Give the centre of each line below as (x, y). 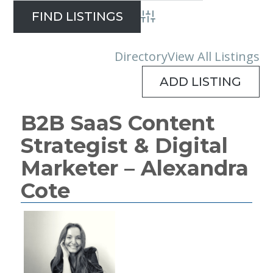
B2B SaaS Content (118, 123)
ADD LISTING (201, 81)
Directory (141, 56)
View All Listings (214, 56)
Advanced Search (174, 22)
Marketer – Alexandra (135, 168)
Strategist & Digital (124, 146)
